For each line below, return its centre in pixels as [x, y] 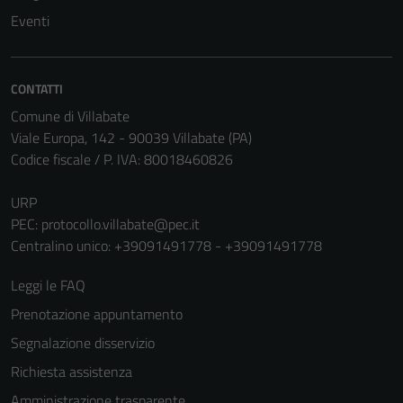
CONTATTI [37, 89]
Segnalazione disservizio [83, 343]
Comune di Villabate [70, 116]
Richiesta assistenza [72, 372]
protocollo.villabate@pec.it [121, 224]
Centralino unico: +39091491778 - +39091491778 [166, 246]
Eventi [30, 21]
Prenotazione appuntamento [97, 314]
